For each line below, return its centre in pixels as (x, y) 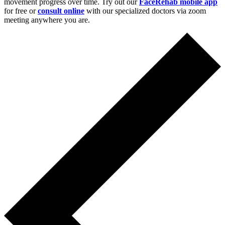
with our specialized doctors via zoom (145, 11)
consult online (61, 11)
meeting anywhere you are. (47, 20)
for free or (21, 11)
